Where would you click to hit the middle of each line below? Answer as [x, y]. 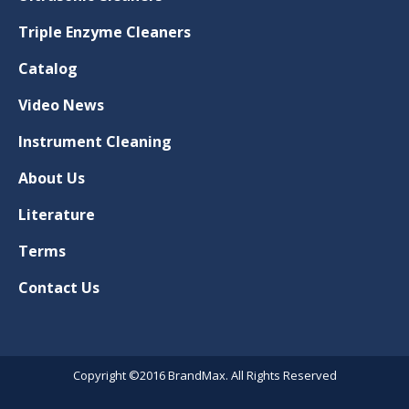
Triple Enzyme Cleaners [105, 31]
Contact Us [59, 287]
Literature [57, 214]
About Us [52, 178]
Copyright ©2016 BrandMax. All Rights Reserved [204, 375]
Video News [61, 105]
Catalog [48, 68]
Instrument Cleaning [95, 141]
